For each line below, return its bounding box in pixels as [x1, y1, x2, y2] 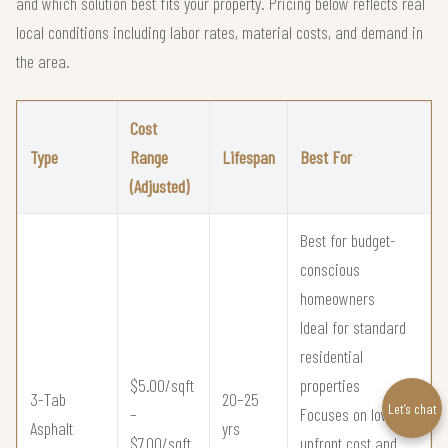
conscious [300, 258, 360, 281]
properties [300, 374, 360, 397]
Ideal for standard [300, 316, 406, 339]
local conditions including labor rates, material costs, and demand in [16, 21, 423, 44]
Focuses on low [300, 403, 391, 426]
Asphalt [30, 417, 73, 440]
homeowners [300, 287, 375, 310]
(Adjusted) [130, 175, 189, 198]
